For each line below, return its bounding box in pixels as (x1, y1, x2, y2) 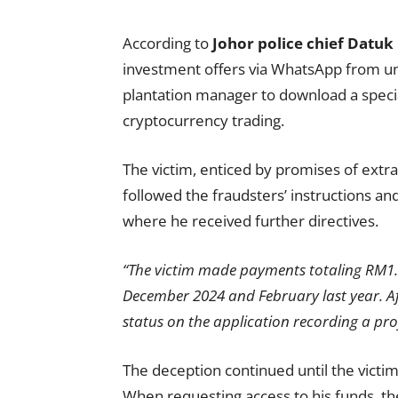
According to (123, 33, 212, 54)
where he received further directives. (123, 211, 378, 232)
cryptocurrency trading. (123, 110, 284, 131)
